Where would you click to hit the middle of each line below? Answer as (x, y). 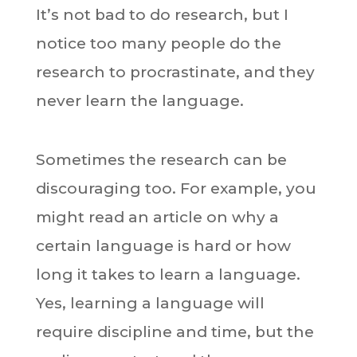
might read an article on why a (157, 217)
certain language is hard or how (163, 246)
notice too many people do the (158, 43)
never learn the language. (139, 101)
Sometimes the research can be (161, 160)
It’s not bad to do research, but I (162, 15)
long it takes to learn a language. (168, 275)
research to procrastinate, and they (175, 72)
